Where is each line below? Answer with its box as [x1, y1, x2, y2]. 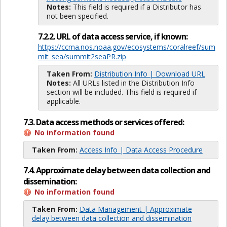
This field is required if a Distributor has [70, 2, 201, 12]
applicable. [46, 96, 81, 106]
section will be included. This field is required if [46, 87, 197, 97]
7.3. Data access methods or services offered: [23, 116, 184, 128]
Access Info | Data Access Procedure [79, 144, 203, 155]
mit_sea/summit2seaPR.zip [37, 52, 126, 62]
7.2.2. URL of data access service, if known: [37, 31, 187, 43]
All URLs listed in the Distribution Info [72, 78, 195, 88]
